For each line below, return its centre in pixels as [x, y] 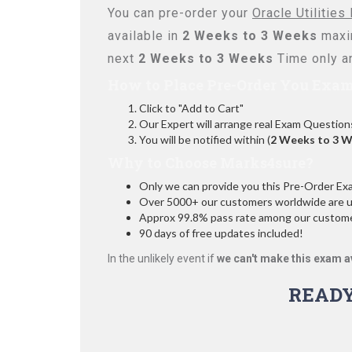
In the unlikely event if [162, 258]
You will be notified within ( [205, 139]
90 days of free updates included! [221, 233]
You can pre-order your [180, 13]
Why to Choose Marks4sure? [211, 163]
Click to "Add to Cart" [191, 108]
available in [145, 36]
